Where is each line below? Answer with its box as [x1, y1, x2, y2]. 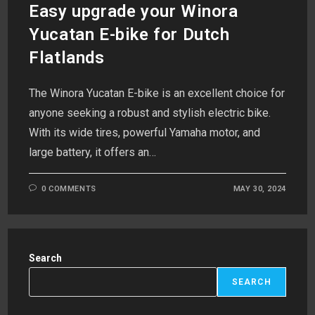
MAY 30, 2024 [233, 184, 286, 194]
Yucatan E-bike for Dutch [29, 25, 230, 45]
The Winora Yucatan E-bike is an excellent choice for [29, 86, 285, 101]
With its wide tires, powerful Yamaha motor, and [29, 126, 261, 140]
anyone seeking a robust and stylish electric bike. [29, 106, 271, 120]
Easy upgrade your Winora [29, 1, 238, 22]
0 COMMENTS [41, 184, 96, 194]
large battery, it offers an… [29, 146, 157, 160]
